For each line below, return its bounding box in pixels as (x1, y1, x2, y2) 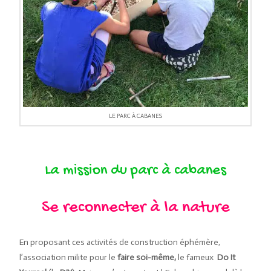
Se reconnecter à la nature (41, 198, 230, 218)
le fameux (178, 252, 218, 263)
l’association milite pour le (19, 252, 118, 263)
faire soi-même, (117, 252, 178, 263)
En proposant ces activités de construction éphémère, (19, 237, 221, 248)
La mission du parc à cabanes (45, 162, 226, 180)
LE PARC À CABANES (109, 113, 162, 120)
